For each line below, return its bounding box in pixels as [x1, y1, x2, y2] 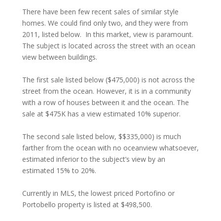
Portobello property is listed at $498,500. [22, 200, 152, 209]
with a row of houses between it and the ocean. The [22, 98, 189, 107]
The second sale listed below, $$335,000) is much [22, 132, 181, 141]
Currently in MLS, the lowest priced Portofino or [22, 188, 175, 198]
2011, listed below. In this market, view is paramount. [22, 30, 193, 39]
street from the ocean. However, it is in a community [22, 86, 191, 96]
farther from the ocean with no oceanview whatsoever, [22, 143, 199, 152]
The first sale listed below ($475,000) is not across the [22, 75, 195, 84]
